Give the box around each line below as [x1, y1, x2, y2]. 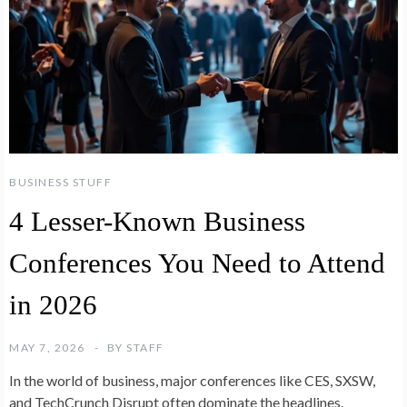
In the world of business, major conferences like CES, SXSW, [9, 372, 375, 390]
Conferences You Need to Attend [9, 247, 385, 280]
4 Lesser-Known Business [9, 205, 305, 238]
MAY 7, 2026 [9, 341, 85, 355]
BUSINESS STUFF [9, 175, 112, 190]
